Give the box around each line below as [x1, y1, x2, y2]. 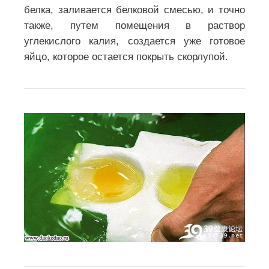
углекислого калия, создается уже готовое [24, 35, 245, 47]
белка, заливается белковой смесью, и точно [24, 4, 245, 16]
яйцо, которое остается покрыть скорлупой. [24, 50, 228, 62]
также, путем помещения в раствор [24, 19, 245, 31]
